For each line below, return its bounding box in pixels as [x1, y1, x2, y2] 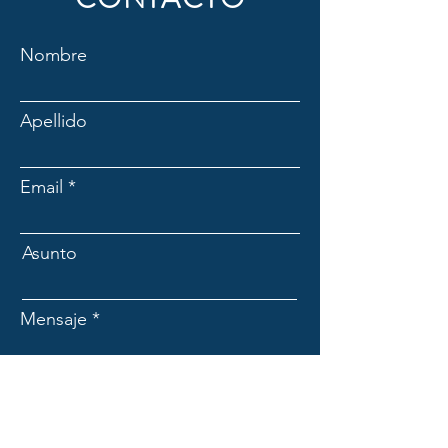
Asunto [22, 242, 77, 264]
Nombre [20, 44, 87, 66]
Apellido [20, 110, 87, 132]
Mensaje [20, 308, 87, 330]
